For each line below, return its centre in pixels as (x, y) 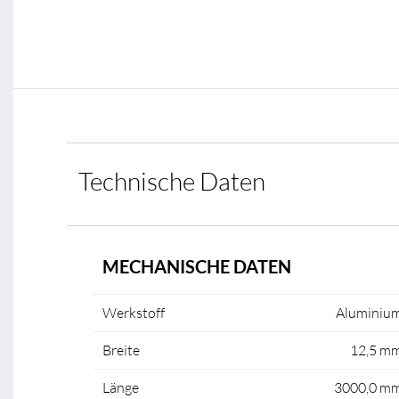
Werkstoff (134, 313)
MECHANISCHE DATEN (197, 266)
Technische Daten (172, 181)
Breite (121, 350)
